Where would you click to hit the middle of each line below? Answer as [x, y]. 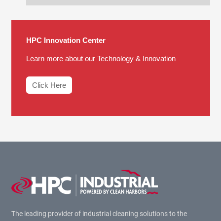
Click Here [49, 85]
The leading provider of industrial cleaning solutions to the [99, 214]
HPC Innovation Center [66, 40]
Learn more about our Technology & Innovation [101, 58]
